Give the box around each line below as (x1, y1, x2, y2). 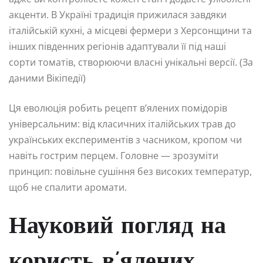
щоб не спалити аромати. (9, 180, 127, 194)
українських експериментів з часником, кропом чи (9, 133, 242, 146)
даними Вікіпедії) (9, 71, 86, 85)
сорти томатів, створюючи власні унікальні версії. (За (9, 55, 253, 69)
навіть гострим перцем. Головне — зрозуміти (9, 149, 218, 162)
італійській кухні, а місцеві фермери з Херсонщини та (9, 23, 252, 37)
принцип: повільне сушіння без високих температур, (9, 164, 252, 178)
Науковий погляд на (9, 215, 226, 239)
